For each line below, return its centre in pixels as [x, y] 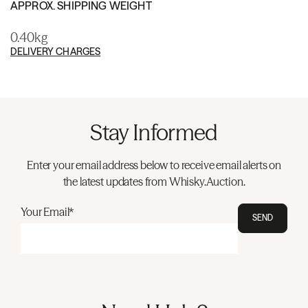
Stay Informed [154, 132]
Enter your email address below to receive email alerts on [154, 165]
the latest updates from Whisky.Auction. [154, 181]
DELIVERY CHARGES [56, 51]
